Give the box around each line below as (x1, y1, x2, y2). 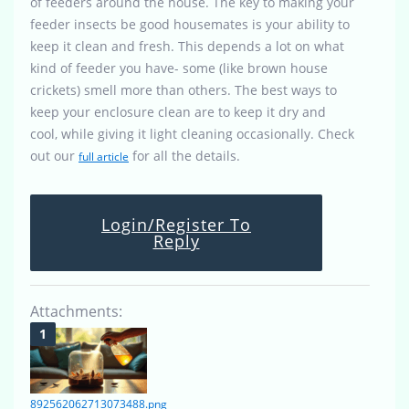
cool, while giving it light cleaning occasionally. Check (30, 125, 354, 143)
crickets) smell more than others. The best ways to (30, 81, 337, 100)
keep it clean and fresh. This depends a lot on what (30, 37, 344, 56)
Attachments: (30, 301, 122, 322)
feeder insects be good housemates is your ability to (30, 16, 350, 34)
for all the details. (129, 147, 240, 165)
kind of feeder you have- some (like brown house (30, 59, 328, 78)
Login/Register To (101, 214, 251, 236)
